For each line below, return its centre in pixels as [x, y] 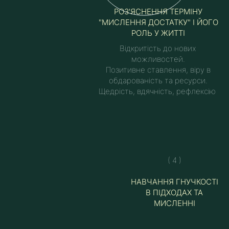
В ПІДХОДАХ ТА [174, 192]
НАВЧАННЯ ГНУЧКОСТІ [174, 182]
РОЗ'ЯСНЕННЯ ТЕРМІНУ [158, 12]
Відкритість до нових [158, 48]
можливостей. [158, 59]
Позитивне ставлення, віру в [158, 70]
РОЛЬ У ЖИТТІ [158, 33]
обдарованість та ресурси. [158, 81]
